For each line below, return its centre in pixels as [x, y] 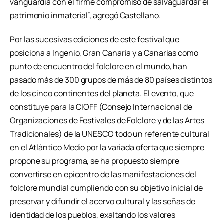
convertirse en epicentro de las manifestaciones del [103, 175]
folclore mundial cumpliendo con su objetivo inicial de [106, 188]
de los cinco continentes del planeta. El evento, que [102, 94]
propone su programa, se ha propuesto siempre [95, 161]
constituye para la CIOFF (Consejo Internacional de [101, 107]
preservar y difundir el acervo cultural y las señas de [103, 202]
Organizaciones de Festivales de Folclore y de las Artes [107, 121]
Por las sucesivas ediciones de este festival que [95, 40]
